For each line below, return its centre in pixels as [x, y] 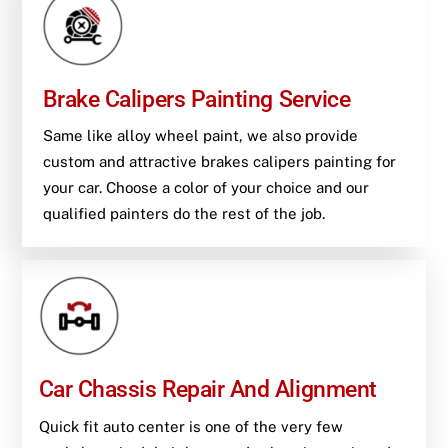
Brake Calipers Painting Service [196, 100]
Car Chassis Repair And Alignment [207, 390]
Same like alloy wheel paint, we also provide [200, 136]
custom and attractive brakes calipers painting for [219, 162]
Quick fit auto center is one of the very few [190, 426]
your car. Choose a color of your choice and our [205, 188]
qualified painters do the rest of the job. [183, 214]
